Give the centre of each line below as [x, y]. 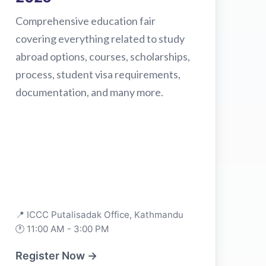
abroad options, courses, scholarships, [103, 56]
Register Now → [57, 255]
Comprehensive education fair [86, 20]
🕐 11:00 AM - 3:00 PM [63, 229]
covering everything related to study [100, 38]
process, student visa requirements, [98, 74]
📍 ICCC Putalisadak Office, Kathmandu [100, 214]
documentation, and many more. [90, 92]
